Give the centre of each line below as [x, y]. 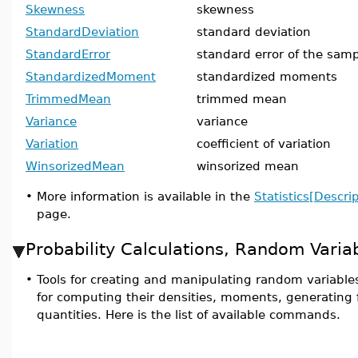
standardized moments [267, 76]
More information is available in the [145, 196]
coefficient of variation [264, 143]
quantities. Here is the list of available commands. [189, 314]
